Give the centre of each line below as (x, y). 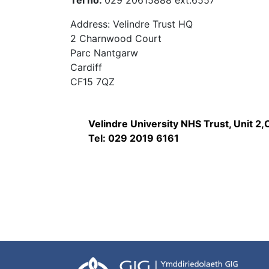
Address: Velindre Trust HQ (131, 24)
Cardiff (86, 67)
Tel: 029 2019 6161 (135, 138)
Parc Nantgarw (104, 53)
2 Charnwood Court (116, 38)
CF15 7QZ (92, 82)
